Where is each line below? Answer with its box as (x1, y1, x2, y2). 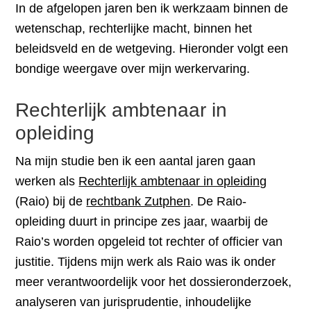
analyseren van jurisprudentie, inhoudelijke (15, 295, 252, 309)
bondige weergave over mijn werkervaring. (15, 62, 251, 76)
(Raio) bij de (15, 194, 87, 208)
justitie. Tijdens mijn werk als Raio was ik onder (15, 255, 276, 269)
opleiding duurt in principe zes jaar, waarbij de (15, 215, 269, 228)
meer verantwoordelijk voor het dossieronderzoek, (15, 275, 292, 289)
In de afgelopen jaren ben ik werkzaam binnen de (15, 1, 289, 15)
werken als (15, 174, 79, 188)
